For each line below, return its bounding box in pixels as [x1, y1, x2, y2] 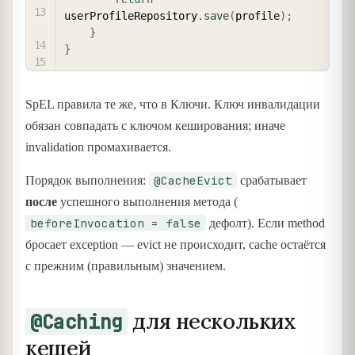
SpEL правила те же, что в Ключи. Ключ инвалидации [25, 97, 320, 112]
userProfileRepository [64, 10, 197, 23]
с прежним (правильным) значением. [25, 258, 226, 273]
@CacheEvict [154, 172, 232, 188]
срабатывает [237, 173, 307, 187]
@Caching [30, 308, 123, 334]
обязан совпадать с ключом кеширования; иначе [25, 119, 285, 133]
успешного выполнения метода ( [57, 194, 238, 208]
